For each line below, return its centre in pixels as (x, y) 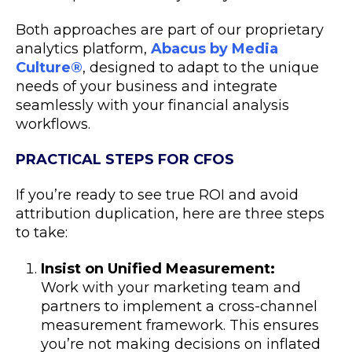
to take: (42, 233)
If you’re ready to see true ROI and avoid (157, 195)
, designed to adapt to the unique (201, 68)
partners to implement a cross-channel (179, 306)
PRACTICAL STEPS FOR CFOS (125, 159)
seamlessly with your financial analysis (152, 105)
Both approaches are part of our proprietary (170, 30)
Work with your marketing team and (171, 288)
